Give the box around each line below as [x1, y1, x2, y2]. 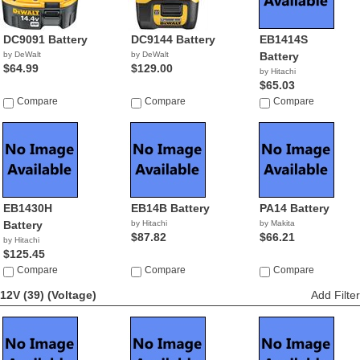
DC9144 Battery [131, 33, 216, 46]
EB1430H [3, 202, 52, 215]
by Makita [259, 219, 295, 227]
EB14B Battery [131, 202, 211, 215]
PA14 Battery [259, 202, 329, 215]
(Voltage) [47, 288, 96, 301]
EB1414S [259, 33, 308, 46]
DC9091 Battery [3, 33, 88, 46]
